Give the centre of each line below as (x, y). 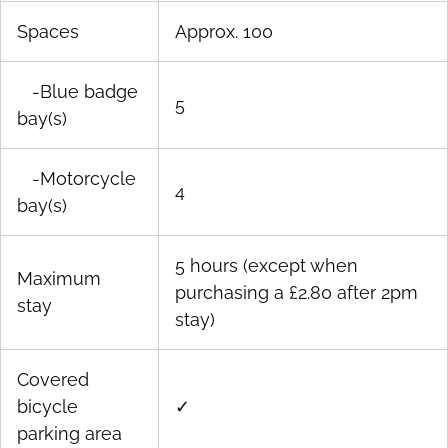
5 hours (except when (266, 266)
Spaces (48, 32)
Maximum (59, 279)
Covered (53, 380)
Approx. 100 (224, 32)
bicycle (47, 407)
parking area (69, 434)
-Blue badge (77, 92)
